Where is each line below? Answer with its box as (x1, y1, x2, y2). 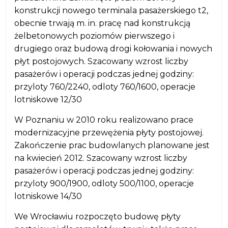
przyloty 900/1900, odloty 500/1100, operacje (14, 179, 194, 188)
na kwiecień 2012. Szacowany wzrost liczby (14, 153, 188, 163)
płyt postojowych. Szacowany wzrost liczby (14, 56, 189, 66)
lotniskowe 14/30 (14, 191, 82, 201)
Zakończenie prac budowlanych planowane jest (14, 140, 210, 150)
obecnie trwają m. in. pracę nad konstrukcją (14, 18, 191, 28)
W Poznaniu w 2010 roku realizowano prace (14, 115, 194, 125)
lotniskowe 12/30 (14, 95, 82, 104)
